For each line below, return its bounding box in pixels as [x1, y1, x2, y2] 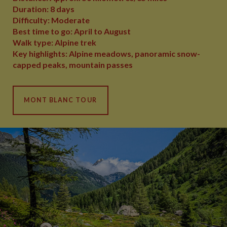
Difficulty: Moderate [13, 15, 90, 25]
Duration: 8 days [13, 4, 74, 14]
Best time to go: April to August [13, 26, 131, 36]
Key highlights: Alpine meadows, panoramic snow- [13, 49, 200, 58]
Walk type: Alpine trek [13, 37, 96, 47]
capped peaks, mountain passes [13, 60, 133, 69]
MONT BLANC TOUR [24, 96, 97, 104]
